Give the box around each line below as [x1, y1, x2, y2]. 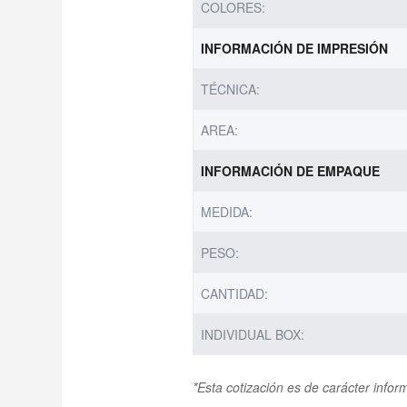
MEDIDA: [201, 202, 253, 221]
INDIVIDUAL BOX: [201, 324, 305, 343]
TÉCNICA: [201, 79, 261, 98]
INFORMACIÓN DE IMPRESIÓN [201, 38, 389, 57]
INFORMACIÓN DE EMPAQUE [201, 161, 381, 180]
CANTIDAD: [201, 283, 269, 303]
